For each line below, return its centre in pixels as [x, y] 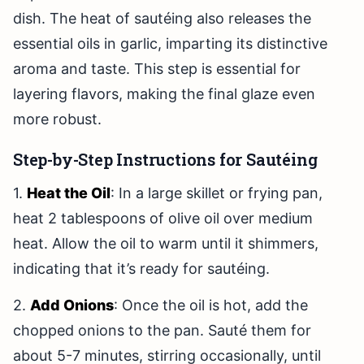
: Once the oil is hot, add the [211, 305]
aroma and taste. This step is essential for [157, 69]
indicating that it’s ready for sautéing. [141, 269]
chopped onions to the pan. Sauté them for [162, 331]
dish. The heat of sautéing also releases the [162, 19]
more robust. [57, 119]
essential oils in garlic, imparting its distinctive [170, 44]
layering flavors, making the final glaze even [164, 94]
